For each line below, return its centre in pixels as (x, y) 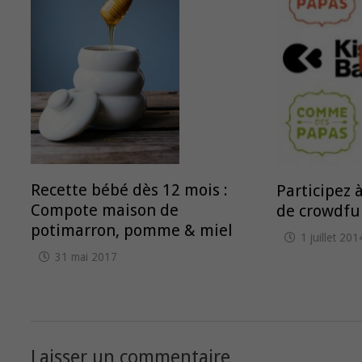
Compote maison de (104, 210)
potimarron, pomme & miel (131, 231)
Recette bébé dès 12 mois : (129, 190)
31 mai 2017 (86, 257)
